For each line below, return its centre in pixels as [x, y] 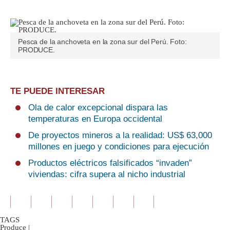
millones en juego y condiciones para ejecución [119, 147]
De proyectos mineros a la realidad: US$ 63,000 [120, 136]
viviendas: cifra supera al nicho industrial [107, 175]
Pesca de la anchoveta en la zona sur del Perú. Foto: [102, 42]
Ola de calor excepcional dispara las [98, 108]
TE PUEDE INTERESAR [57, 91]
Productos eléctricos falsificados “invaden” [110, 163]
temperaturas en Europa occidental [95, 119]
